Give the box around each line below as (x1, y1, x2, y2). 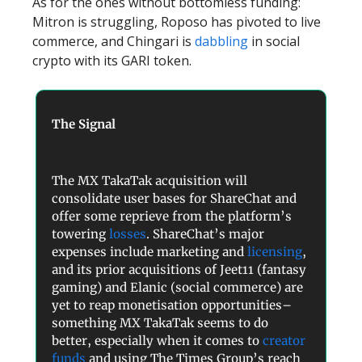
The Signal (52, 116, 116, 133)
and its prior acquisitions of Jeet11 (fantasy (52, 262, 306, 278)
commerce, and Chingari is (32, 32, 195, 51)
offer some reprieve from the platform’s (52, 208, 292, 225)
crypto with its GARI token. (32, 52, 192, 70)
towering (52, 226, 109, 242)
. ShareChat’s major (146, 226, 264, 242)
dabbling (195, 32, 248, 51)
